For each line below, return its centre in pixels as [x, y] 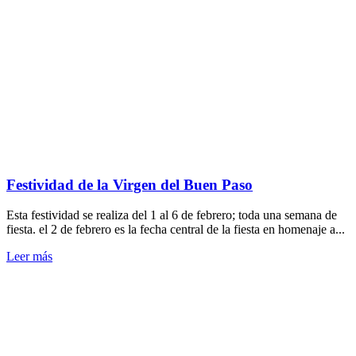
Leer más [29, 257]
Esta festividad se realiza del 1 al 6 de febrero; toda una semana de [172, 215]
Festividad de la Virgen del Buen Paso [130, 184]
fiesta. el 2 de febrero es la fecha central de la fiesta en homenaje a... [176, 230]
